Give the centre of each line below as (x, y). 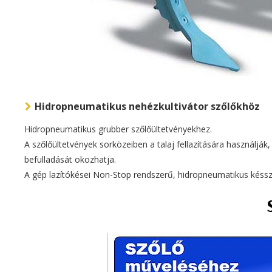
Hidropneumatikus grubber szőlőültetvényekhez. (118, 129)
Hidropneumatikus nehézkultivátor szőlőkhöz (147, 106)
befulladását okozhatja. (70, 159)
